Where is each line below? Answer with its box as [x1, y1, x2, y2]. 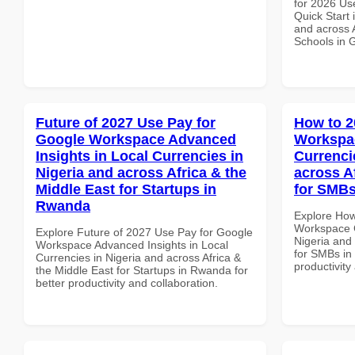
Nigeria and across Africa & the [36, 164, 246, 181]
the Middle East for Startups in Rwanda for [36, 263, 248, 277]
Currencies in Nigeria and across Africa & [36, 250, 241, 264]
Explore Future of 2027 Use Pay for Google [36, 225, 253, 239]
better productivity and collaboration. [36, 276, 218, 289]
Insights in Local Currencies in [36, 147, 243, 164]
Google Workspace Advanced [36, 131, 236, 147]
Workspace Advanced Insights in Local [36, 238, 228, 251]
